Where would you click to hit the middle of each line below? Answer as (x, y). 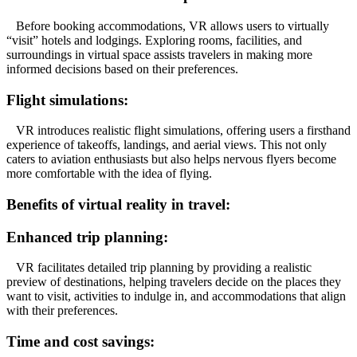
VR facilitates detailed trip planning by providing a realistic (159, 268)
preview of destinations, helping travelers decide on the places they (174, 282)
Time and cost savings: (80, 342)
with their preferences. (62, 311)
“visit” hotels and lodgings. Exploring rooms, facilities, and (154, 40)
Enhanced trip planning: (87, 237)
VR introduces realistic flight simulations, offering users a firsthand (178, 131)
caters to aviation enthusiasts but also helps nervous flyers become (171, 159)
